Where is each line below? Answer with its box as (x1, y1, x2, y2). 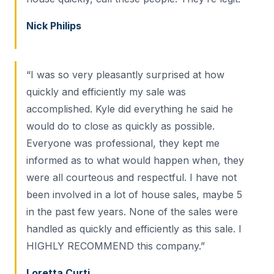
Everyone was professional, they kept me (26, 137, 220, 150)
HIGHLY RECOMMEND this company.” (26, 240, 205, 253)
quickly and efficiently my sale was (26, 86, 186, 98)
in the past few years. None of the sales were (26, 206, 238, 218)
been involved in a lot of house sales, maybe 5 (26, 188, 242, 201)
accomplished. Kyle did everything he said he (26, 103, 233, 116)
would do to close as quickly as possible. (26, 120, 215, 133)
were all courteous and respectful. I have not (26, 171, 237, 184)
